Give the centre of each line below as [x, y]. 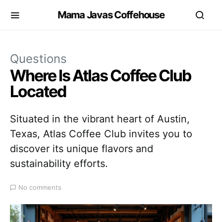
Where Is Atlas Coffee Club [100, 76]
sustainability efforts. [59, 164]
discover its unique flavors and [82, 149]
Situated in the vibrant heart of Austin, [100, 119]
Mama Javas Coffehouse [111, 15]
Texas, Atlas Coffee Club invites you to [101, 134]
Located [38, 91]
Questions [38, 59]
